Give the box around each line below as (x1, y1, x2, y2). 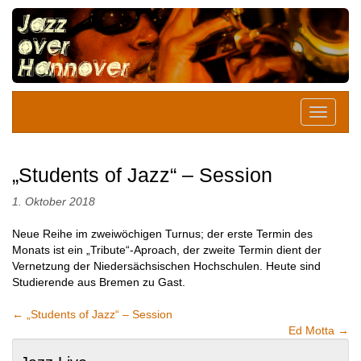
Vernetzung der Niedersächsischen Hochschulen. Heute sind (12, 259, 321, 272)
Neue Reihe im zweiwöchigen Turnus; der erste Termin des (12, 226, 313, 240)
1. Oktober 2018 (12, 194, 95, 208)
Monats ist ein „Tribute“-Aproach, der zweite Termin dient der (12, 243, 322, 256)
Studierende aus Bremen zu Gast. (12, 275, 185, 288)
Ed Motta (288, 323, 338, 337)
